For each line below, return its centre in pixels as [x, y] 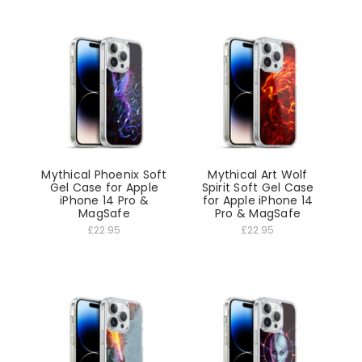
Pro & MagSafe [258, 213]
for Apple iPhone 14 [258, 200]
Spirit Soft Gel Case [258, 187]
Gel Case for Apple [104, 187]
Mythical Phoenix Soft [104, 174]
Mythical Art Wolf [258, 174]
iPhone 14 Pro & [104, 200]
